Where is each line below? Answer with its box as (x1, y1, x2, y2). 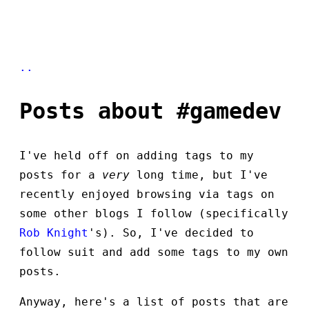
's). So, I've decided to (88, 226, 254, 239)
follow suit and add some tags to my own (19, 245, 288, 259)
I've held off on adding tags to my (19, 148, 254, 162)
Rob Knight (19, 226, 88, 239)
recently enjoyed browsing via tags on (19, 187, 275, 201)
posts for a (19, 168, 102, 181)
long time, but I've (130, 168, 268, 181)
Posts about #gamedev (19, 98, 281, 125)
